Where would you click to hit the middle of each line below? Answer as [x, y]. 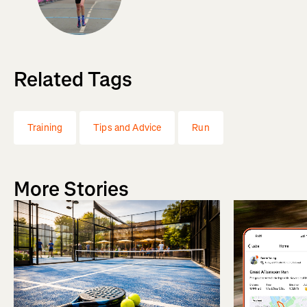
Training [45, 128]
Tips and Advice [127, 128]
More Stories [71, 189]
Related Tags [73, 80]
